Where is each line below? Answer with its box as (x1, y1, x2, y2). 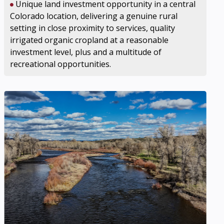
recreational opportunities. (10, 58, 111, 69)
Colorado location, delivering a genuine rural (10, 10, 178, 21)
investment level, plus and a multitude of (10, 46, 162, 57)
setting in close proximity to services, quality (10, 22, 175, 33)
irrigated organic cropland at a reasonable (10, 34, 169, 45)
